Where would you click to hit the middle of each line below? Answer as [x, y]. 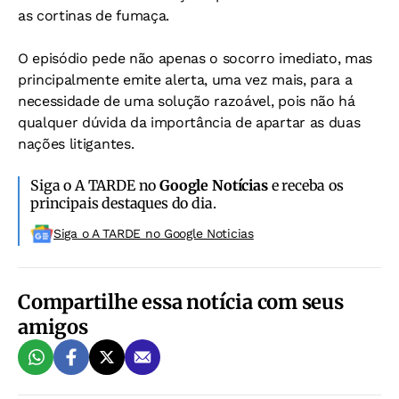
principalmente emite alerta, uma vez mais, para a [185, 80]
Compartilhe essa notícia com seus [181, 302]
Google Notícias [214, 185]
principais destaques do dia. [123, 203]
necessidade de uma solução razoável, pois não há [187, 101]
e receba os [305, 185]
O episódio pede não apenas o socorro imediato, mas [195, 58]
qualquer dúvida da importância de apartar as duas [189, 122]
